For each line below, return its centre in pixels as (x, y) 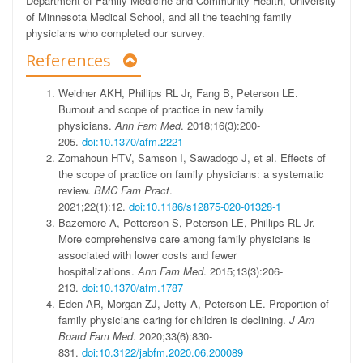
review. (76, 190)
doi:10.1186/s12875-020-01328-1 (205, 206)
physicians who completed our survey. (115, 33)
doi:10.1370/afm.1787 (132, 287)
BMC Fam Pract (132, 190)
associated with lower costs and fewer (147, 255)
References (70, 60)
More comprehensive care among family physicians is (185, 239)
